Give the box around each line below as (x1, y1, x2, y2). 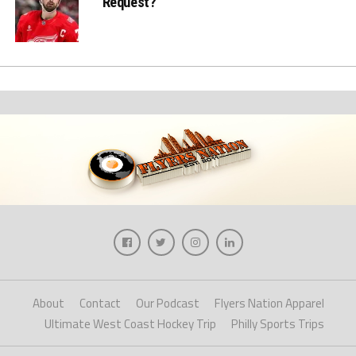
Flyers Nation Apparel (214, 294, 324, 313)
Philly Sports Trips (230, 315, 324, 334)
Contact (79, 294, 121, 313)
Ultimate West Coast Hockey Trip (44, 315, 216, 334)
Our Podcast (135, 294, 199, 313)
